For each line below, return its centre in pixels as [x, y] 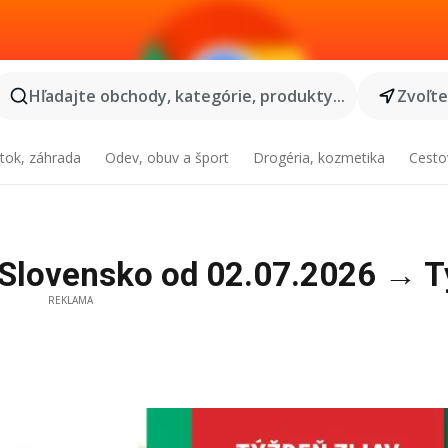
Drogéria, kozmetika [318, 157]
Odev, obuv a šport [167, 157]
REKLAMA [70, 300]
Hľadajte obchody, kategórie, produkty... [186, 96]
